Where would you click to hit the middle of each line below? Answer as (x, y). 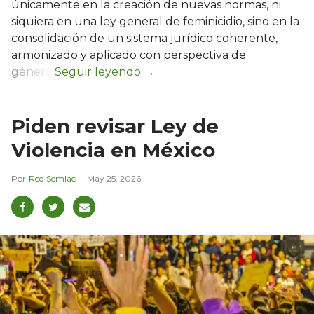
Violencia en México (113, 150)
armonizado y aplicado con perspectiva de (129, 55)
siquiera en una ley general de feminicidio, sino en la (155, 22)
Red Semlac (52, 179)
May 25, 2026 (114, 179)
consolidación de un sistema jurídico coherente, (144, 39)
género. (33, 72)
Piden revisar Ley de (115, 127)
